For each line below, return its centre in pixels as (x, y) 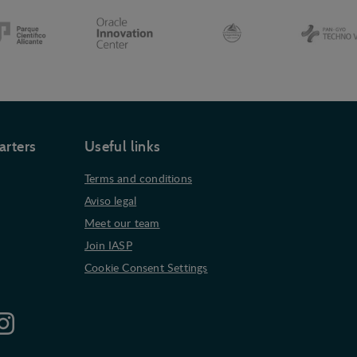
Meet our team (122, 222)
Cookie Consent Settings (146, 267)
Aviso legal (111, 200)
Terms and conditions (138, 178)
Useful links (123, 147)
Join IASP (108, 245)
